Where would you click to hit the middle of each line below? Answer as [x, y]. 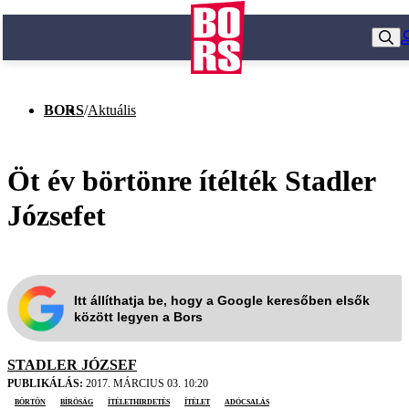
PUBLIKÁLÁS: [45, 384]
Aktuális [112, 110]
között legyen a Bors [138, 316]
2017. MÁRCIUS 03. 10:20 [146, 384]
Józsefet [57, 215]
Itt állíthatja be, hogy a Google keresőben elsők [222, 300]
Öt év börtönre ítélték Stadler [191, 180]
